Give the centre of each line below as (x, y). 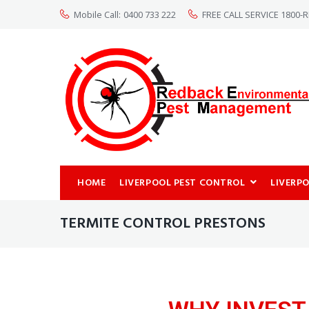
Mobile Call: (97, 14)
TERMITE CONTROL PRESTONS (162, 223)
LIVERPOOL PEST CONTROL (182, 183)
